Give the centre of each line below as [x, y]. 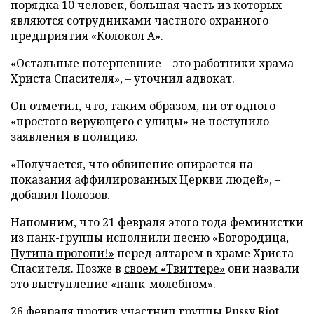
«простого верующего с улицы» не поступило [140, 121]
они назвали [262, 268]
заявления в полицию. [74, 137]
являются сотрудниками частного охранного [139, 20]
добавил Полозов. [60, 195]
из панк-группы [58, 238]
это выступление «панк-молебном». [113, 284]
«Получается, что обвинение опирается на [132, 164]
